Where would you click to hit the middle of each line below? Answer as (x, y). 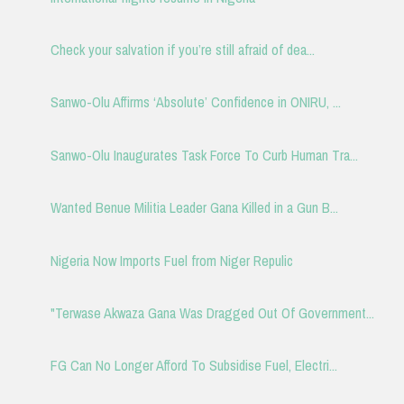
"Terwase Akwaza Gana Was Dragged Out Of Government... (212, 312)
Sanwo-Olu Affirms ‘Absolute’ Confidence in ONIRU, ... (195, 102)
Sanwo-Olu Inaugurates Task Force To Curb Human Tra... (204, 155)
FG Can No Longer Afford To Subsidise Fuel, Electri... (193, 366)
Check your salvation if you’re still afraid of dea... (182, 50)
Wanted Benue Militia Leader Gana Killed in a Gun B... (194, 208)
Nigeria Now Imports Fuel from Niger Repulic (171, 260)
